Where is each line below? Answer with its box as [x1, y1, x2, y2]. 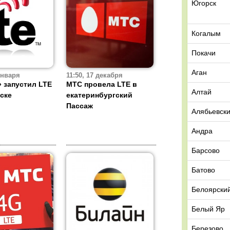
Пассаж [66, 102, 93, 110]
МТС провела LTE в [66, 80, 137, 89]
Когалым [191, 29, 221, 37]
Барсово [191, 146, 220, 155]
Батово [191, 166, 215, 174]
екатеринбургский [66, 91, 132, 100]
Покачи [191, 49, 216, 57]
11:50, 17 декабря [66, 72, 123, 80]
